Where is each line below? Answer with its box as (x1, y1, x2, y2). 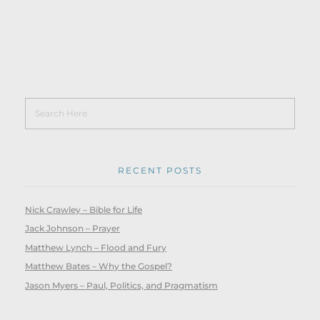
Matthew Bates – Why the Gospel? (25, 261, 172, 272)
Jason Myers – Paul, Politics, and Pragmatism (25, 279, 218, 291)
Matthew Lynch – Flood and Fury (25, 241, 166, 253)
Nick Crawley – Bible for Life (25, 204, 142, 215)
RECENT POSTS (118, 165, 202, 176)
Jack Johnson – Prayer (25, 223, 120, 234)
